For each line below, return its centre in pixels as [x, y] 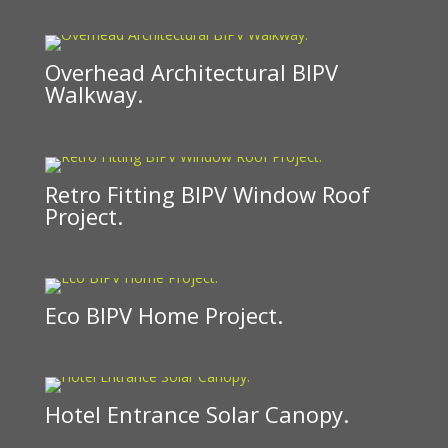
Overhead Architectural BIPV [191, 72]
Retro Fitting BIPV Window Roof [207, 193]
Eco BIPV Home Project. [163, 314]
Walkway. [93, 94]
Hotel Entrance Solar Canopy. [196, 413]
